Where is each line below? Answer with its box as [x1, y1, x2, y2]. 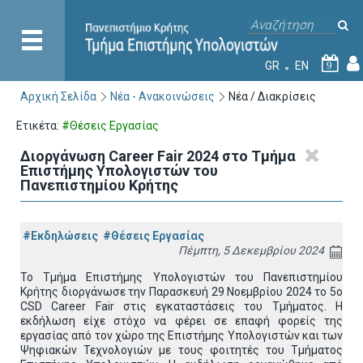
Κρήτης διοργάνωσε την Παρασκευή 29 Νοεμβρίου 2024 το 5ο [20, 285, 343, 298]
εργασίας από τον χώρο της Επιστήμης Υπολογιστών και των [20, 329, 343, 342]
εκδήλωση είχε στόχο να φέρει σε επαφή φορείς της [20, 314, 343, 327]
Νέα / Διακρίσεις [228, 90, 316, 103]
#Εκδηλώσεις [23, 229, 98, 242]
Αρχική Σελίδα [20, 90, 96, 103]
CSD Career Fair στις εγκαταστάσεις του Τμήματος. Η [20, 300, 343, 313]
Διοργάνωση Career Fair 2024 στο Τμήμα [20, 147, 296, 164]
